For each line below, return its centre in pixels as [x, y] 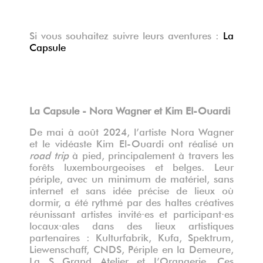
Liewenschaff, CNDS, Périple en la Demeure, [131, 248]
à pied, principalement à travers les [151, 154]
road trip [49, 154]
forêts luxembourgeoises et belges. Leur [131, 166]
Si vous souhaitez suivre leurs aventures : [126, 34]
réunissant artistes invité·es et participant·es [131, 213]
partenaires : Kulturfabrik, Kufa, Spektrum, [131, 236]
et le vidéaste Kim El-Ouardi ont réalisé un [131, 142]
